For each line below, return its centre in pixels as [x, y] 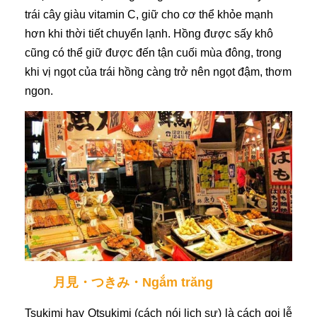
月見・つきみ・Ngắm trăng [133, 283]
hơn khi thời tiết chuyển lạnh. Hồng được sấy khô [149, 33]
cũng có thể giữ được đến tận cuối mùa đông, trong [153, 52]
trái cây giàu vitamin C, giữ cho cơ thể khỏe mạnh [149, 14]
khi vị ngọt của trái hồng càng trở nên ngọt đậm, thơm [158, 71]
